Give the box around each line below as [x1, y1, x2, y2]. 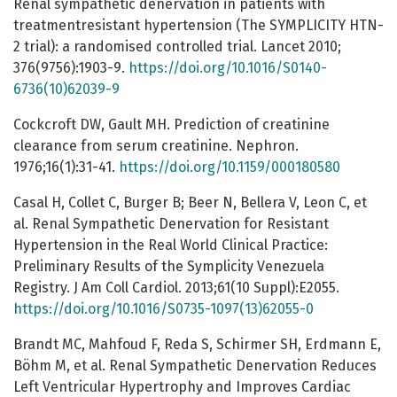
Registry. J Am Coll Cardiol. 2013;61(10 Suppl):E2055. [13, 279, 339, 297]
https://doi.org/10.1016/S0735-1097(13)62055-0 [13, 300, 314, 318]
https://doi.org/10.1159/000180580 [119, 159, 340, 176]
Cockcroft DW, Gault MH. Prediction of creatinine [13, 116, 330, 134]
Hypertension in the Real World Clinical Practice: [13, 237, 328, 254]
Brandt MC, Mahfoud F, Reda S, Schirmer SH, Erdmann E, [13, 336, 381, 354]
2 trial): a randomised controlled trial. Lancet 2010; [13, 38, 341, 56]
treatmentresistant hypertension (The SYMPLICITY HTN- [13, 17, 384, 35]
